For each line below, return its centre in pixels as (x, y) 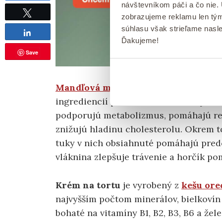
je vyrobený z (150, 185)
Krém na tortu (88, 185)
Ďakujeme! (140, 40)
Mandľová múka (91, 87)
